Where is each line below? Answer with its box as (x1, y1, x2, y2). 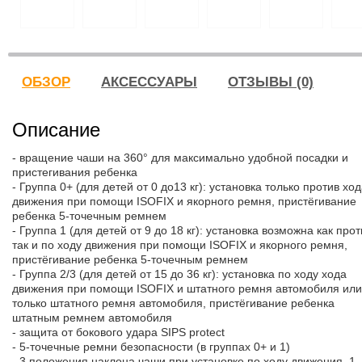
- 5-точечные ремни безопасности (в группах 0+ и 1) (12, 340, 290, 353)
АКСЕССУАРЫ (101, 74, 197, 90)
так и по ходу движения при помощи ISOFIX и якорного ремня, (12, 238, 347, 251)
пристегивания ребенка (12, 166, 137, 179)
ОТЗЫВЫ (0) (228, 74, 314, 90)
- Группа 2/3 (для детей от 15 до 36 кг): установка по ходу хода (12, 267, 347, 280)
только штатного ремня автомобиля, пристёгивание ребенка (12, 297, 335, 309)
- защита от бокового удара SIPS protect (12, 326, 225, 339)
